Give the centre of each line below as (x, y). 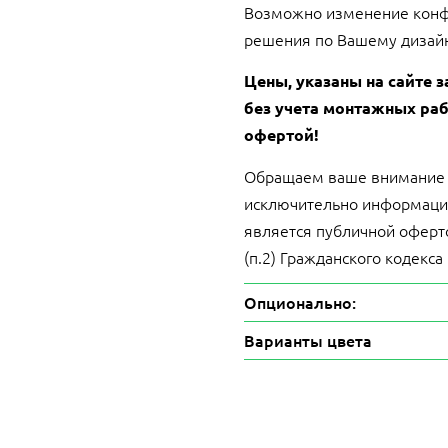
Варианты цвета (308, 340)
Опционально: (300, 302)
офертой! (281, 135)
